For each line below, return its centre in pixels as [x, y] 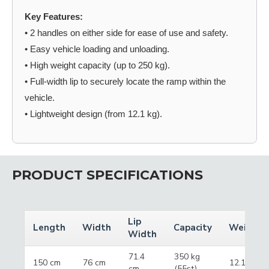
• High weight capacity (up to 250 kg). [97, 65]
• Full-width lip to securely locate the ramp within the [125, 81]
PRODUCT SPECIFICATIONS [107, 175]
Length [50, 227]
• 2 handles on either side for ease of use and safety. [126, 32]
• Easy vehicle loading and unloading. [97, 49]
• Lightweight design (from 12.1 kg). [93, 113]
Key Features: [54, 16]
